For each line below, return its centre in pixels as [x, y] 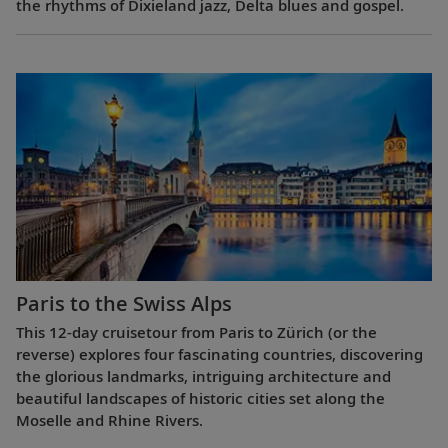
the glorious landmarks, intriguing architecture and [203, 376]
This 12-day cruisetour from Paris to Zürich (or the [196, 332]
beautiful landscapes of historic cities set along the [200, 398]
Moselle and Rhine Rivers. [109, 420]
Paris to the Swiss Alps [124, 304]
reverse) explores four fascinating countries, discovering [219, 354]
